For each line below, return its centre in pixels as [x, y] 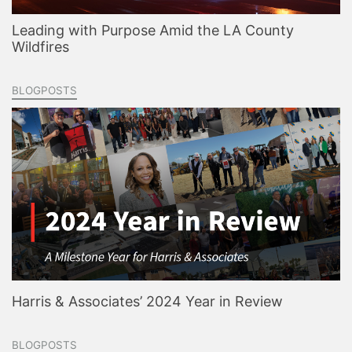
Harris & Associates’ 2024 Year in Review [147, 301]
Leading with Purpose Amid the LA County [153, 30]
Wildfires [40, 47]
